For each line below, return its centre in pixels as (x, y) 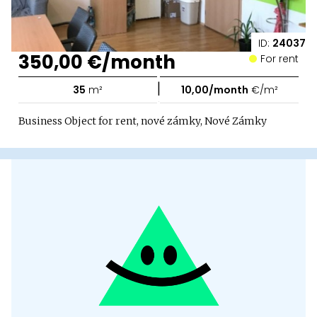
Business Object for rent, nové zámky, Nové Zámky (143, 121)
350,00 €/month (97, 62)
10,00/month (214, 90)
